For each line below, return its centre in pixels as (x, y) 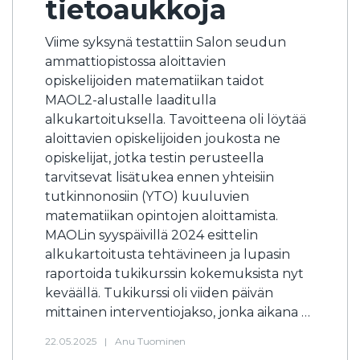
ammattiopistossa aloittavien (135, 61)
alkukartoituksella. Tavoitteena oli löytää (176, 119)
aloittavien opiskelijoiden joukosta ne (163, 139)
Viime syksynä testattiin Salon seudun (166, 42)
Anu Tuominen (150, 341)
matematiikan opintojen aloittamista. (162, 216)
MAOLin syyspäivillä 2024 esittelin (151, 235)
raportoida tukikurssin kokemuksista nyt (174, 274)
